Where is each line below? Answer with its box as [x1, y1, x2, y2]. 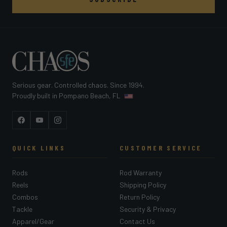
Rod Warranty [120, 168, 162, 177]
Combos [12, 192, 38, 201]
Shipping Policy [120, 180, 166, 189]
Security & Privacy [120, 204, 176, 213]
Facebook [20, 120, 54, 130]
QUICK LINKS [12, 143, 65, 152]
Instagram [57, 120, 92, 130]
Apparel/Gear [12, 216, 54, 225]
